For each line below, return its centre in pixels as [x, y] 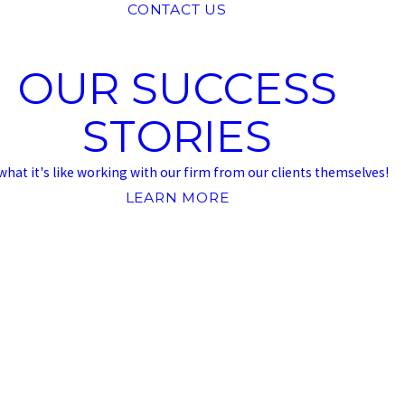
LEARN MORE [177, 198]
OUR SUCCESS [177, 89]
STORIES [177, 137]
